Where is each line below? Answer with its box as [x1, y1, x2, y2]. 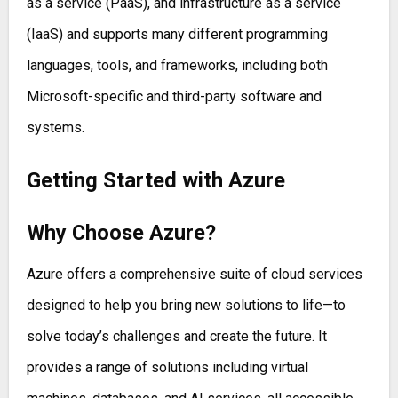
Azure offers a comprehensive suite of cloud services [26, 265, 362, 283]
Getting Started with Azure [26, 167, 285, 193]
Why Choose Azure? [26, 220, 216, 246]
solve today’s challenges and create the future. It [26, 327, 327, 345]
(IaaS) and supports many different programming [26, 25, 328, 43]
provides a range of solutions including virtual [26, 358, 308, 376]
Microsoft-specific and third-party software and [26, 87, 322, 105]
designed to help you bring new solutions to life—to [26, 296, 346, 314]
